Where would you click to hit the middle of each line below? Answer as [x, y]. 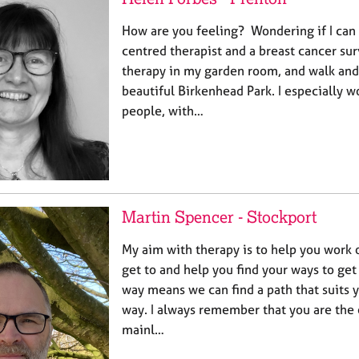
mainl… [143, 330]
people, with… [163, 111]
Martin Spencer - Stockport [219, 217]
